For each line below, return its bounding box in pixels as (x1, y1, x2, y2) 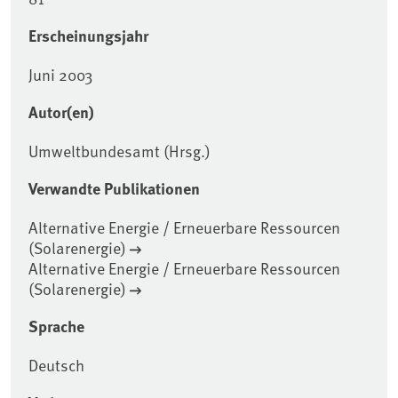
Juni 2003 (28, 63, 92, 86)
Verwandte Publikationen (28, 177, 200, 201)
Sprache (28, 314, 84, 338)
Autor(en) (28, 100, 94, 124)
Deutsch (28, 354, 84, 377)
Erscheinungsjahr (28, 24, 148, 48)
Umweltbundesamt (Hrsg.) (28, 139, 211, 163)
